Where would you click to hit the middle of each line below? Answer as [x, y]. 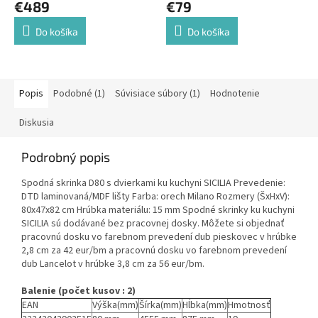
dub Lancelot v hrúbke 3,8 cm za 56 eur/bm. [113, 264]
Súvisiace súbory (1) [158, 93]
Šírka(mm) [160, 305]
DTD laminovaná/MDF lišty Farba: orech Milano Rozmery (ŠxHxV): [155, 196]
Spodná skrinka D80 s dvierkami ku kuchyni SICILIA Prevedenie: [153, 183]
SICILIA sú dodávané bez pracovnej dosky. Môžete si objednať [153, 223]
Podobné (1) [79, 93]
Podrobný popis [66, 157]
